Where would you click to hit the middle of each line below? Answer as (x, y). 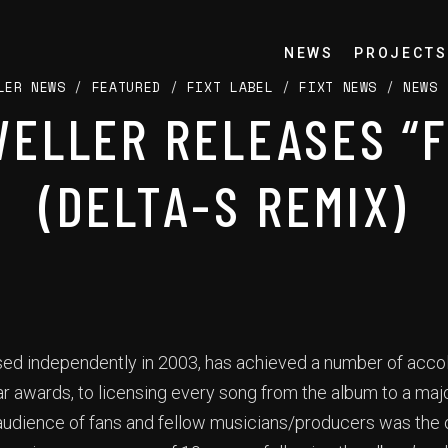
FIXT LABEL (230, 87)
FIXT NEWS (338, 87)
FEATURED (126, 87)
